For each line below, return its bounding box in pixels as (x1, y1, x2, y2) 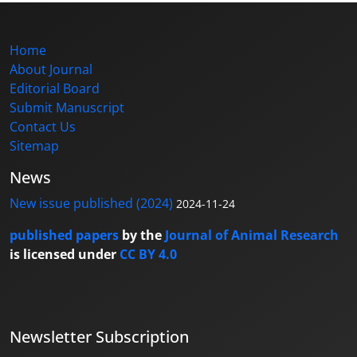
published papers (10, 226, 122, 244)
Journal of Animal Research (165, 226, 339, 244)
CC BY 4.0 (120, 245, 177, 263)
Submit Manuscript (10, 99, 124, 116)
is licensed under (10, 245, 120, 263)
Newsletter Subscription (10, 326, 189, 347)
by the (122, 226, 165, 244)
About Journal (10, 61, 92, 78)
